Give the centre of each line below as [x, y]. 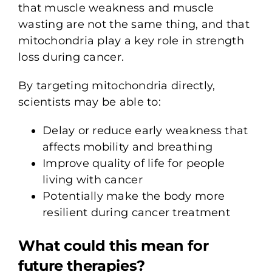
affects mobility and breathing [127, 147]
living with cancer [92, 179]
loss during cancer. [71, 57]
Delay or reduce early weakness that [145, 130]
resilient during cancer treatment [136, 212]
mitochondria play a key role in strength [131, 40]
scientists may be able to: [90, 102]
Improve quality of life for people [134, 163]
